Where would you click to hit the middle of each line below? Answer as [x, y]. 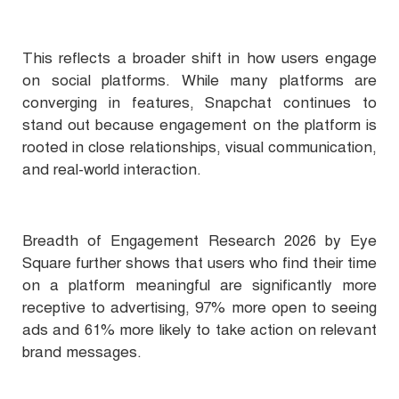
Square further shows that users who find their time [199, 264]
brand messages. [82, 353]
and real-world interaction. [112, 170]
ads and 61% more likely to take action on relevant [199, 330]
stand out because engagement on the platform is [199, 126]
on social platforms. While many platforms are [199, 81]
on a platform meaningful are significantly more [199, 286]
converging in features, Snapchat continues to [199, 103]
